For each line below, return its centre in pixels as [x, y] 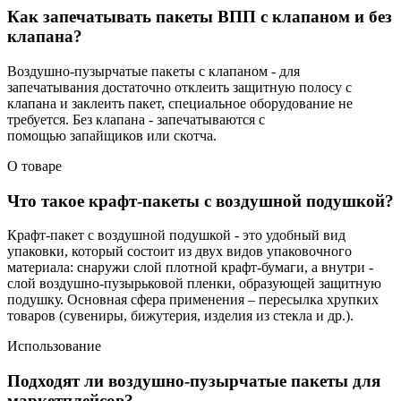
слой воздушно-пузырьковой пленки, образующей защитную [194, 284]
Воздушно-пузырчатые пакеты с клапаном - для [154, 71]
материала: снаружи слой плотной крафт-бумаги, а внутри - [190, 268]
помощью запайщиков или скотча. [114, 135]
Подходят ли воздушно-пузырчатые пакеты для [194, 380]
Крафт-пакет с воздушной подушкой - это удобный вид [176, 235]
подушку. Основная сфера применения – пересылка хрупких [193, 300]
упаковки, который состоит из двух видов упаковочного [179, 252]
